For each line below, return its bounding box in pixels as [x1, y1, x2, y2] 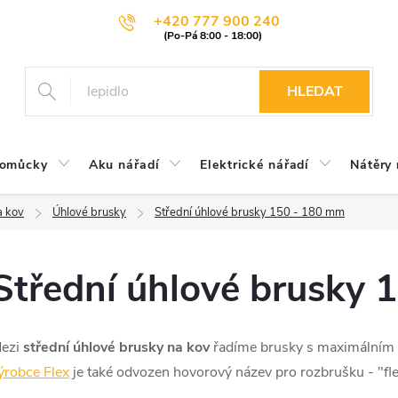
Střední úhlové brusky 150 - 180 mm [155, 204, 345, 220]
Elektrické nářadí [200, 156, 310, 173]
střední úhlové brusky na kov [23, 338, 210, 357]
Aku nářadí [88, 156, 160, 173]
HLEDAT [286, 82, 343, 101]
